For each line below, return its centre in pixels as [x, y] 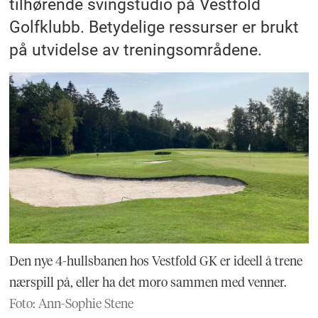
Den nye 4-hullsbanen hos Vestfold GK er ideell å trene [156, 261]
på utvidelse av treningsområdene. [136, 49]
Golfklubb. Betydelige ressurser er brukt [154, 27]
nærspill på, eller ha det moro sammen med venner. [148, 283]
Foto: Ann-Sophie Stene [72, 304]
